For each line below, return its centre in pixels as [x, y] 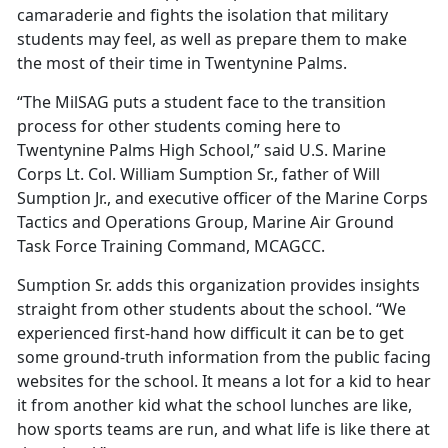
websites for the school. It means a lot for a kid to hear [224, 381]
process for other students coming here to [179, 126]
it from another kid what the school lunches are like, [214, 405]
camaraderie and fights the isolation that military [202, 15]
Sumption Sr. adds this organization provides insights [218, 285]
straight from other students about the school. [194, 309]
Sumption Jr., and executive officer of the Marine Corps [222, 198]
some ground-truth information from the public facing [224, 357]
